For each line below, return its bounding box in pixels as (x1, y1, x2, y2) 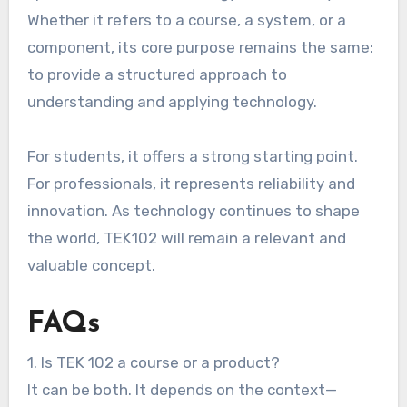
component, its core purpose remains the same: (26, 37, 373, 56)
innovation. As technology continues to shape (26, 201, 360, 220)
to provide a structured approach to (26, 65, 287, 84)
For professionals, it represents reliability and (26, 174, 355, 193)
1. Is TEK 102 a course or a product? (26, 352, 280, 372)
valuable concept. (26, 255, 155, 274)
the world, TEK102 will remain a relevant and (26, 228, 346, 247)
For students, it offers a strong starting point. (26, 146, 358, 165)
